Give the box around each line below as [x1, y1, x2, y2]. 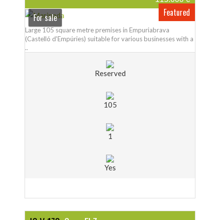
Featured [164, 6, 190, 18]
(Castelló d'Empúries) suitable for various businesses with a [25, 34, 193, 43]
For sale [33, 11, 57, 24]
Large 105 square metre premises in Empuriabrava [25, 26, 169, 34]
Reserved [94, 68, 126, 78]
